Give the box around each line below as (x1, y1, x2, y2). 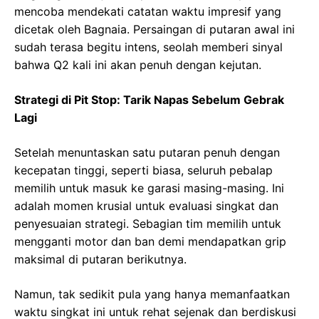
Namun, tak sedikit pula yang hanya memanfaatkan (14, 287, 290, 302)
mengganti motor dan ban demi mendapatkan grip (14, 234, 286, 249)
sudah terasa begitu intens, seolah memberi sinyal (14, 40, 283, 55)
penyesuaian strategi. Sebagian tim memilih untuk (14, 216, 281, 231)
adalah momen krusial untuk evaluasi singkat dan (14, 199, 278, 214)
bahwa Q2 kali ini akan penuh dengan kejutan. (14, 58, 261, 73)
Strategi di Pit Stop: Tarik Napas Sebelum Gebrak (14, 93, 284, 108)
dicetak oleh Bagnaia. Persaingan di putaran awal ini (14, 22, 295, 37)
